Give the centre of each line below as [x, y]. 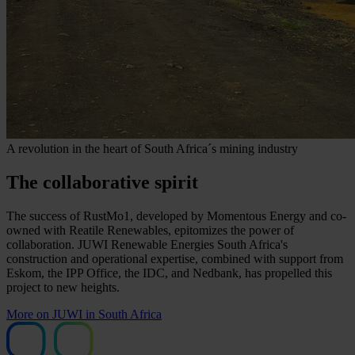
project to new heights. [63, 287]
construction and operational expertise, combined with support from [175, 258]
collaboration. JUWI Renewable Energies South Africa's [147, 244]
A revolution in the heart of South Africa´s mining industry [152, 148]
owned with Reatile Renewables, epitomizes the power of [150, 230]
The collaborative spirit [102, 182]
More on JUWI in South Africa [84, 314]
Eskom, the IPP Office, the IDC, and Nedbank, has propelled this [169, 273]
